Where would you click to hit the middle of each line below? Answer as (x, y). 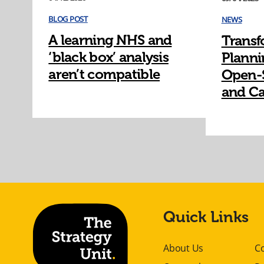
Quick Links (206, 217)
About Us (184, 248)
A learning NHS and (110, 40)
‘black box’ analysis (108, 57)
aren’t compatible (104, 74)
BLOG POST (68, 19)
